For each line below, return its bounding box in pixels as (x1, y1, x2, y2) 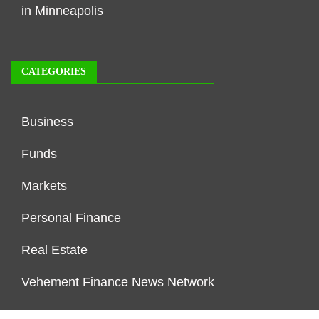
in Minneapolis (21, 3, 103, 18)
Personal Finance (21, 210, 121, 225)
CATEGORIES (21, 66, 86, 77)
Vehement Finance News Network (21, 274, 214, 289)
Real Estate (21, 242, 88, 257)
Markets (21, 178, 67, 193)
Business (21, 114, 73, 129)
